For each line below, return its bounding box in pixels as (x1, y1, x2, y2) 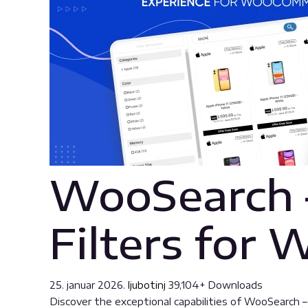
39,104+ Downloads (168, 279, 263, 291)
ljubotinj (128, 279, 168, 291)
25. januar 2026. (49, 279, 128, 291)
